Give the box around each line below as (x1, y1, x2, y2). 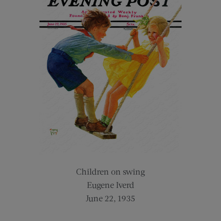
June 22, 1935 (86, 193, 135, 204)
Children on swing (76, 166, 145, 177)
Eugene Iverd (87, 180, 134, 190)
